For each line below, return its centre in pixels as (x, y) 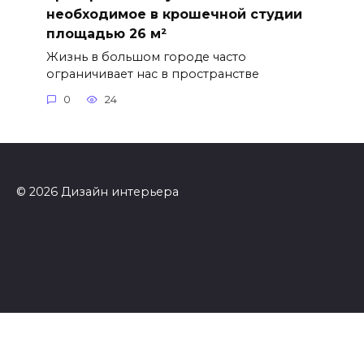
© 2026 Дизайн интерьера (97, 192)
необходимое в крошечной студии (174, 14)
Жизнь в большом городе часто (146, 56)
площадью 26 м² (106, 33)
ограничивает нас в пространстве (152, 74)
